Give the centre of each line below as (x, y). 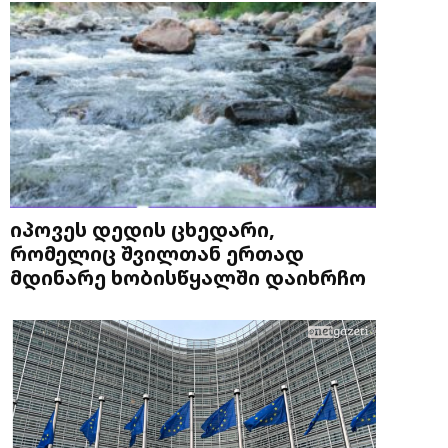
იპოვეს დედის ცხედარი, (142, 228)
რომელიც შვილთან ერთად (157, 252)
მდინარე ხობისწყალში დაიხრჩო (188, 276)
